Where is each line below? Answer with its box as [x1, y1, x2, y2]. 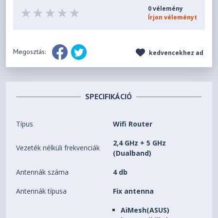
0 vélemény [147, 4, 183, 13]
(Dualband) [113, 148, 152, 158]
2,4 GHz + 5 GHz [113, 138, 166, 148]
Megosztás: [13, 47, 48, 56]
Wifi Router [113, 119, 153, 129]
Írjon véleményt [147, 13, 197, 22]
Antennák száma [16, 167, 69, 177]
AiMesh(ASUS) [121, 205, 170, 215]
